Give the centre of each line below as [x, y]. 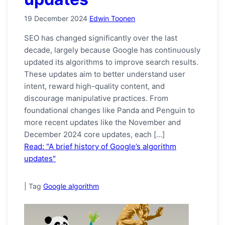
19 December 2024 [56, 19]
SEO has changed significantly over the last [101, 38]
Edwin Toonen [112, 19]
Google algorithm [71, 186]
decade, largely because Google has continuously [112, 50]
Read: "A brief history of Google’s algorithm [100, 147]
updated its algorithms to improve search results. [111, 62]
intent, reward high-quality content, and [94, 86]
